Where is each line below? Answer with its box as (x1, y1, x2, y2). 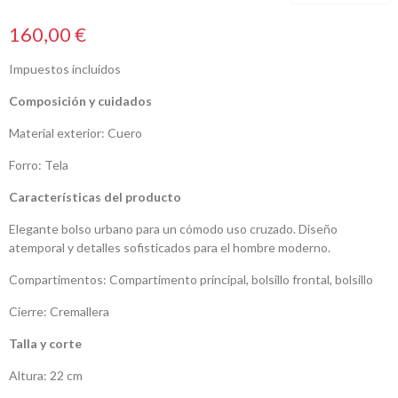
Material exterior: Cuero (9, 125, 142, 141)
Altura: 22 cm (9, 368, 85, 384)
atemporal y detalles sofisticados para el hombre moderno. (9, 240, 330, 256)
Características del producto (9, 189, 181, 205)
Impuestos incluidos (9, 61, 121, 77)
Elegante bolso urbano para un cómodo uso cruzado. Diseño (9, 221, 338, 237)
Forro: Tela (9, 157, 68, 173)
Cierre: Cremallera (9, 304, 109, 320)
